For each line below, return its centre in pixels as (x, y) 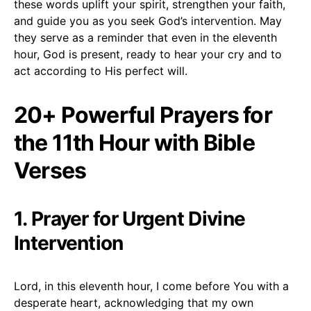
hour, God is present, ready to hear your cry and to (148, 54)
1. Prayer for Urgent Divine (130, 218)
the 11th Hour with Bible (134, 142)
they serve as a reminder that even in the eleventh (145, 37)
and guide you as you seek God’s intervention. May (148, 20)
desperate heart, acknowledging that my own (134, 302)
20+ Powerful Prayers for (143, 115)
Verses (50, 170)
